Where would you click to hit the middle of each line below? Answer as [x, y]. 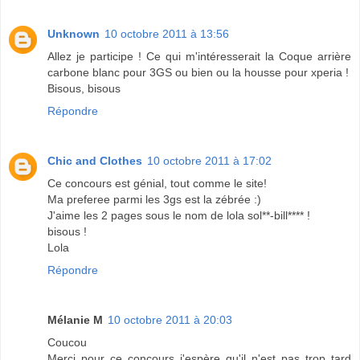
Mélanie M [75, 319]
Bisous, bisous [84, 88]
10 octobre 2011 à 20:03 [170, 319]
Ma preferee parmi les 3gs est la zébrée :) [154, 199]
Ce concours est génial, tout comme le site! [157, 183]
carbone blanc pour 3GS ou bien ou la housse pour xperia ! [198, 72]
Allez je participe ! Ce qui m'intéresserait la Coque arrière [199, 56]
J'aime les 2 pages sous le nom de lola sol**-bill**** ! [179, 215]
